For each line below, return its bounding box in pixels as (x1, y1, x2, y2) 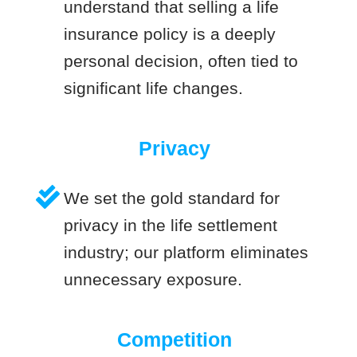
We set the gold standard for (64, 189, 280, 208)
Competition (117, 328, 232, 351)
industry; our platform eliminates (64, 243, 308, 262)
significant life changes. (64, 79, 243, 98)
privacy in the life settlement (64, 216, 277, 235)
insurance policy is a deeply (64, 25, 276, 44)
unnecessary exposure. (64, 270, 242, 289)
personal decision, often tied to (64, 52, 298, 71)
